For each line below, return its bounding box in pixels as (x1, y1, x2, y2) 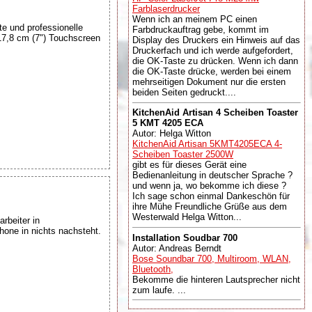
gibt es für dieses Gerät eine (132, 159, 247, 171)
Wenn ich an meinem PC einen (132, 13, 257, 24)
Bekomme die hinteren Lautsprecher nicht (132, 274, 300, 285)
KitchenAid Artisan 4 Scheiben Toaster (132, 107, 298, 118)
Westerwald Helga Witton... (132, 212, 242, 223)
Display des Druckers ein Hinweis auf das (132, 34, 300, 45)
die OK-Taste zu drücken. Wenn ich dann (132, 55, 298, 66)
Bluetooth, (132, 263, 173, 274)
